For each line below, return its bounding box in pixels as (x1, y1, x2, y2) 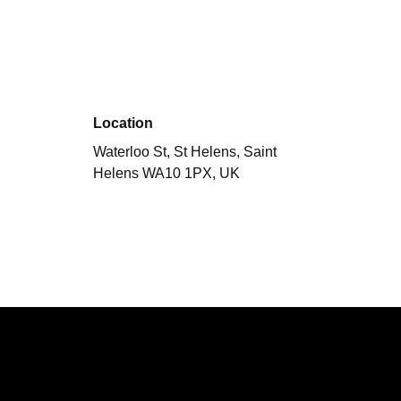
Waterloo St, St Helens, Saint (93, 144, 277, 160)
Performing (93, 311, 170, 328)
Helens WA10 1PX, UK (93, 166, 241, 182)
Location (93, 115, 154, 132)
